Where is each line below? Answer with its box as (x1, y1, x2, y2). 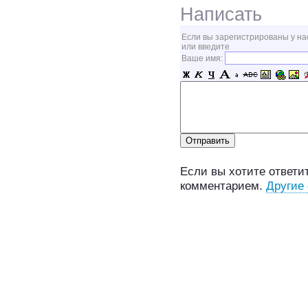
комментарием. (180, 179, 266, 192)
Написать (180, 3, 262, 25)
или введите (181, 42, 230, 52)
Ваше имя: (181, 54, 225, 63)
